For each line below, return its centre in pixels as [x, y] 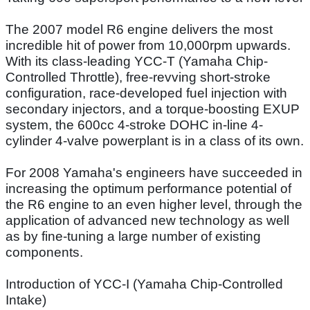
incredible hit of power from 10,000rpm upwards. [148, 45]
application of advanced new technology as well [147, 220]
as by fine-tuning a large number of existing [133, 236]
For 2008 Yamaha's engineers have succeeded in [154, 172]
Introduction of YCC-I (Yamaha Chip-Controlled [144, 284]
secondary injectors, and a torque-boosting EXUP [153, 109]
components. [44, 252]
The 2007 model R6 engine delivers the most [139, 29]
